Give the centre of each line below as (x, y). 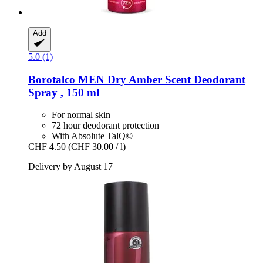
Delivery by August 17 (70, 167)
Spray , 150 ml (64, 92)
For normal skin (81, 115)
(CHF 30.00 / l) (97, 147)
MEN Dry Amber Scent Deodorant (160, 79)
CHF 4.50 (47, 147)
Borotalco (52, 79)
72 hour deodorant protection (105, 126)
